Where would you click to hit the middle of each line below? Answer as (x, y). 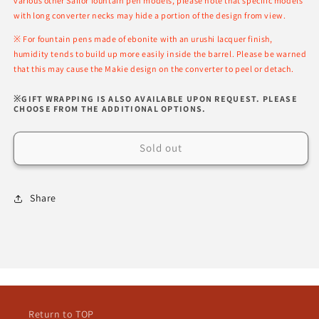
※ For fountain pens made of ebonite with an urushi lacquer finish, (143, 38)
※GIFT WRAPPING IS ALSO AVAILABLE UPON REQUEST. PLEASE (156, 98)
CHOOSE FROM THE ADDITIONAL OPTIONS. (110, 108)
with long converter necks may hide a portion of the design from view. (150, 15)
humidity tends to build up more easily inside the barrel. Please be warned (160, 53)
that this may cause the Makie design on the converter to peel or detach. (154, 68)
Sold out (161, 148)
